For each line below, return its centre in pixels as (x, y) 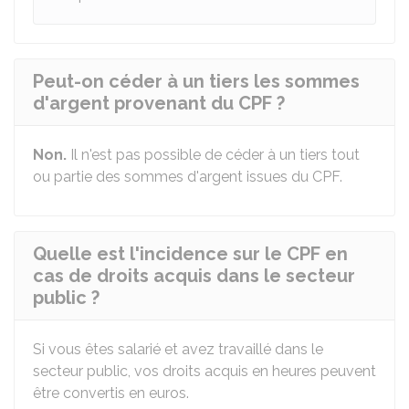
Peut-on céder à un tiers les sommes (196, 81)
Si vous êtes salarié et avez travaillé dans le (178, 349)
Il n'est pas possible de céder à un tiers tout (215, 155)
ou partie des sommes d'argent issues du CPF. (188, 177)
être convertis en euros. (111, 393)
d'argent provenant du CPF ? (159, 103)
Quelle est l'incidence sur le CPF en (190, 254)
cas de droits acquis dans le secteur (194, 276)
